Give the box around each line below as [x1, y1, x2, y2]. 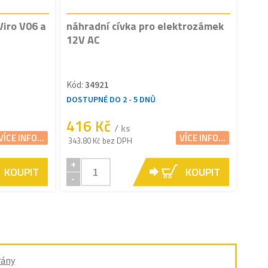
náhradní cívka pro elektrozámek [66, 17, 224, 34]
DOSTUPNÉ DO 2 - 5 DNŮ [66, 93, 156, 105]
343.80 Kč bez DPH [68, 134, 132, 147]
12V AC [66, 31, 100, 48]
